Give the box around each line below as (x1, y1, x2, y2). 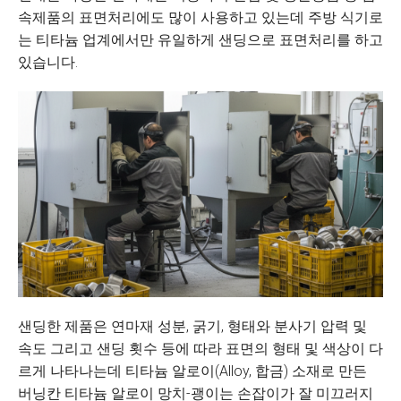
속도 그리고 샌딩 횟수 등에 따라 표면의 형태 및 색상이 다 (18, 340, 383, 357)
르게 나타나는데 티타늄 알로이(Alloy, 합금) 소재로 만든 (18, 363, 367, 380)
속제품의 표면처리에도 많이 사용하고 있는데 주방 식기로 (18, 9, 383, 26)
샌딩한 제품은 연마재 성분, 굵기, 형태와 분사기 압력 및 (18, 318, 367, 335)
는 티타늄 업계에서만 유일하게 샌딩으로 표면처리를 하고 (18, 31, 383, 48)
